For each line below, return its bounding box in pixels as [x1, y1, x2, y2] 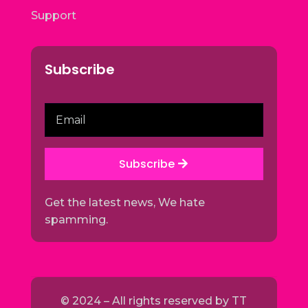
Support [30, 9, 76, 23]
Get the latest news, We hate [44, 196, 205, 210]
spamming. [44, 213, 108, 227]
